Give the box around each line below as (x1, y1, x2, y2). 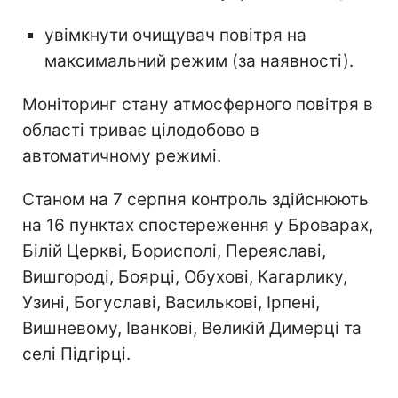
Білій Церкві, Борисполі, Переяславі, (22, 240, 326, 261)
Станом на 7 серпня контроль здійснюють (22, 188, 369, 210)
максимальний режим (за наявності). (44, 50, 354, 71)
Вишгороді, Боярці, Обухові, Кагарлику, (22, 266, 347, 287)
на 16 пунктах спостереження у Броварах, (22, 214, 373, 235)
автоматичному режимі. (22, 145, 221, 166)
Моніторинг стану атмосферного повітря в (22, 93, 373, 115)
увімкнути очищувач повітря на (44, 24, 306, 45)
